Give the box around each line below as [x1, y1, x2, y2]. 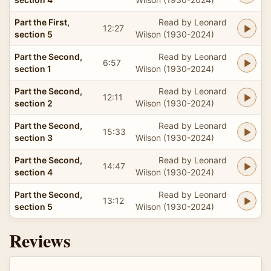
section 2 [15, 97, 53, 108]
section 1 [15, 63, 51, 74]
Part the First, [15, 16, 70, 27]
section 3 [15, 132, 53, 143]
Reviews [9, 226, 71, 253]
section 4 [15, 166, 53, 177]
